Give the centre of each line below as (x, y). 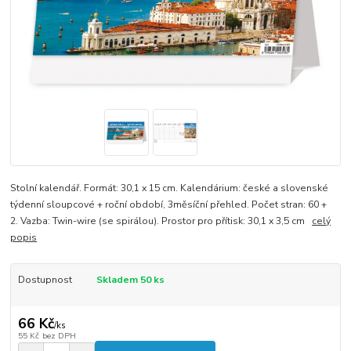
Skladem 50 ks (130, 279)
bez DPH (59, 336)
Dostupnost (45, 279)
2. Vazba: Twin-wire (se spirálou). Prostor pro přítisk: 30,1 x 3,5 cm (161, 221)
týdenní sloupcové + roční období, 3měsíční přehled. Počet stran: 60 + (169, 204)
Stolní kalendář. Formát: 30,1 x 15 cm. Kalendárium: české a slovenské (170, 188)
